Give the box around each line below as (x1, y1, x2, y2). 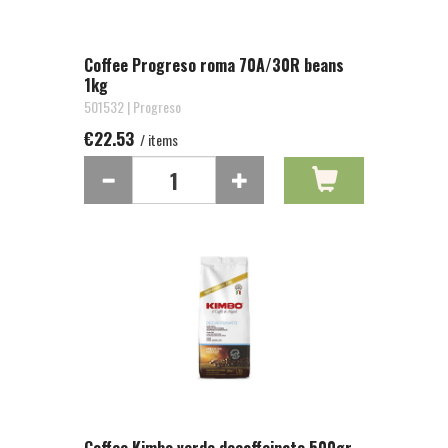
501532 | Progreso (84, 96, 181, 117)
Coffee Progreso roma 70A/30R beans (84, 53, 344, 77)
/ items (137, 129, 178, 150)
